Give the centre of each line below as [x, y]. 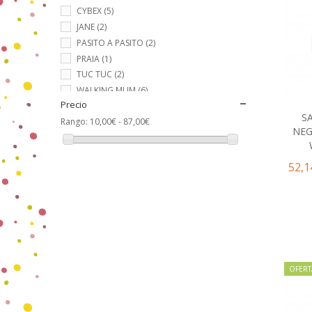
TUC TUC [94, 75]
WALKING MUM [106, 91]
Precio [74, 104]
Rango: [74, 122]
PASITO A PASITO [110, 42]
